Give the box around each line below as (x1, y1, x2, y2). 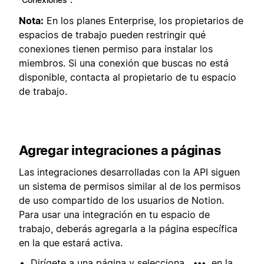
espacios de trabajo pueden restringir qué (19, 28, 206, 41)
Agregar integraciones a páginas (19, 143, 221, 159)
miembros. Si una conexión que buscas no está (19, 57, 229, 69)
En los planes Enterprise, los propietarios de (44, 14, 243, 27)
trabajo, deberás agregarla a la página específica (19, 222, 237, 235)
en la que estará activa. (19, 236, 123, 249)
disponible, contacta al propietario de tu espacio (19, 71, 236, 83)
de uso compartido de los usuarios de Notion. (19, 194, 224, 206)
